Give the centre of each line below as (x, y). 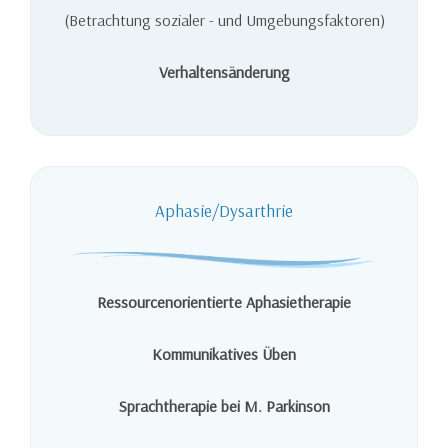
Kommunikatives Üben (224, 353)
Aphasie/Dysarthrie (224, 211)
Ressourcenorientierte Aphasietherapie (224, 301)
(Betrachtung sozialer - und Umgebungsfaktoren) (224, 19)
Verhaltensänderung (224, 71)
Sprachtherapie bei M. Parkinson (224, 405)
